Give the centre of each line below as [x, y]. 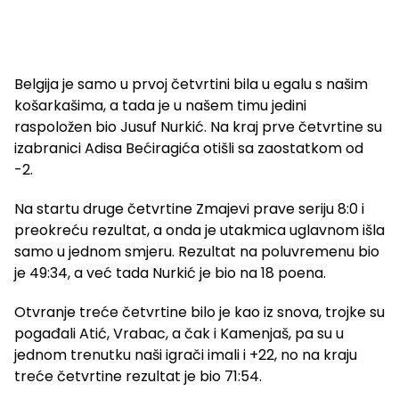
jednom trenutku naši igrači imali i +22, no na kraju [186, 355]
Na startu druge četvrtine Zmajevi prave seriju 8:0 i [189, 209]
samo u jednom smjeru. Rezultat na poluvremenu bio [197, 252]
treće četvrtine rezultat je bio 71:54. [138, 377]
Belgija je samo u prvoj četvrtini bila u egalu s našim [191, 85]
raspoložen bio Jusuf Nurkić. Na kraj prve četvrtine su [198, 127]
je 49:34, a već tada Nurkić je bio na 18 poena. [170, 273]
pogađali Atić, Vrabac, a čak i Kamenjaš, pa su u [179, 334]
